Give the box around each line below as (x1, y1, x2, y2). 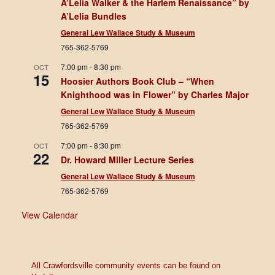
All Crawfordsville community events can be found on (31, 261, 220, 271)
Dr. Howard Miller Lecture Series (61, 153, 194, 166)
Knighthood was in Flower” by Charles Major (61, 88, 249, 101)
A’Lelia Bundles (61, 9, 126, 22)
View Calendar (21, 208, 78, 221)
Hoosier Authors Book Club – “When (61, 74, 214, 87)
